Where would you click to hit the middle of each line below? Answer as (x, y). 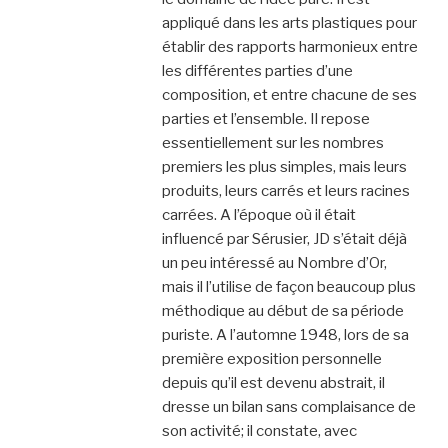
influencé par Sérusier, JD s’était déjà (284, 238)
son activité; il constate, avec (259, 430)
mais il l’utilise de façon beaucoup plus (288, 286)
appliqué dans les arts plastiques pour (289, 22)
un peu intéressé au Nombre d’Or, (274, 262)
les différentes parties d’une (257, 70)
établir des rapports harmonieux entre (289, 46)
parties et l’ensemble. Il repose (265, 118)
